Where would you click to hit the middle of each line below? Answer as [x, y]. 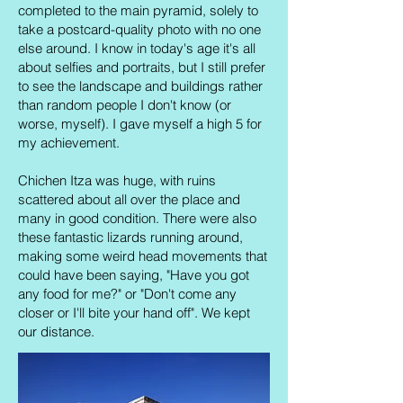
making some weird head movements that [143, 256]
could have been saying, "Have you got [134, 275]
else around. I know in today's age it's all [137, 48]
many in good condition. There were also [137, 218]
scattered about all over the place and [129, 199]
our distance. [56, 331]
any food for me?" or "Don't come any [127, 294]
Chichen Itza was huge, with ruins [117, 180]
